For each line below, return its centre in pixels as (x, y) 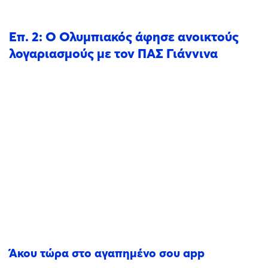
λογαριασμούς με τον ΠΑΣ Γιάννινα (113, 53)
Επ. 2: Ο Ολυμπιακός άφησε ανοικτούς (124, 36)
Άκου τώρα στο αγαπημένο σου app (107, 253)
